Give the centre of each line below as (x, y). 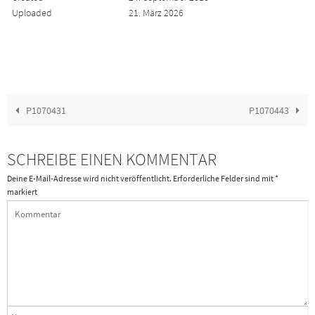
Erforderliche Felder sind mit (224, 179)
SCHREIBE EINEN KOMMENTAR (112, 159)
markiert (22, 192)
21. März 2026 (156, 13)
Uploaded (32, 13)
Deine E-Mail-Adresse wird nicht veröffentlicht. (89, 179)
